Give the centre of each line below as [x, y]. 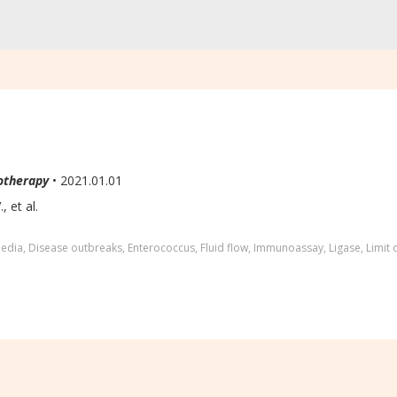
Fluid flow [224, 248]
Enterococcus [161, 248]
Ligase [345, 248]
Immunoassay [288, 248]
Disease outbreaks [75, 248]
